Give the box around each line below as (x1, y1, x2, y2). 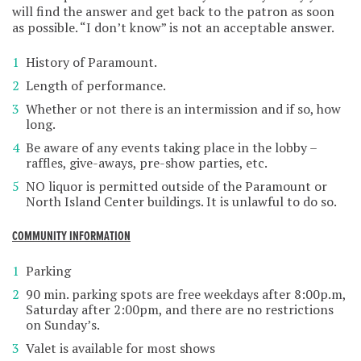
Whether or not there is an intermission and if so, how (26, 99, 341, 118)
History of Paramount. (26, 52, 157, 71)
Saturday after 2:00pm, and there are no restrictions (26, 300, 334, 318)
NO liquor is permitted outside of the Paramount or (26, 176, 327, 195)
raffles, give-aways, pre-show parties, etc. (26, 153, 268, 172)
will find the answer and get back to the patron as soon (12, 2, 334, 20)
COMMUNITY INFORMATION (12, 227, 131, 245)
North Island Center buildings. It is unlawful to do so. (26, 192, 337, 210)
